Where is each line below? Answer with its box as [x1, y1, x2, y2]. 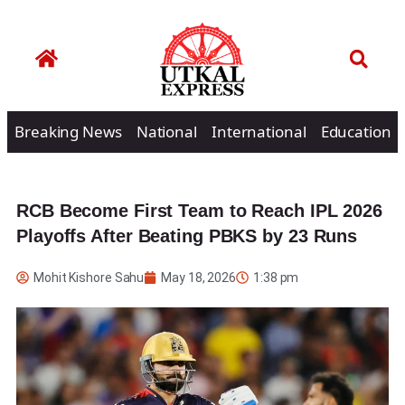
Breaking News [14, 120, 122, 142]
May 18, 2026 [161, 269, 237, 285]
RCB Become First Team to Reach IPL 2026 [16, 200, 383, 221]
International [211, 120, 306, 142]
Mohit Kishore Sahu [33, 269, 145, 285]
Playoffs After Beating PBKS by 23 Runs [16, 225, 358, 246]
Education [320, 120, 391, 142]
